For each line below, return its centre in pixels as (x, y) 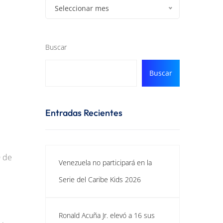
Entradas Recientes (84, 113)
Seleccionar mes (82, 8)
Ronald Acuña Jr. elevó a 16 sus (107, 215)
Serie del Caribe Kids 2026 (100, 179)
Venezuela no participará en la (105, 163)
